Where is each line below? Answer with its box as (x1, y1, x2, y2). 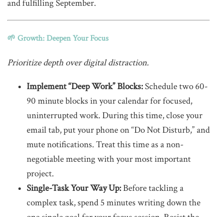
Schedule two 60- (143, 80, 208, 93)
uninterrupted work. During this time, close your (27, 109, 202, 122)
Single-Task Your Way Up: (27, 182, 121, 194)
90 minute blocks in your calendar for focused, (27, 95, 192, 107)
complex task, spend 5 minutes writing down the (27, 197, 201, 209)
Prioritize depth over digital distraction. (7, 57, 149, 69)
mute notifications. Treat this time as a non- (27, 139, 184, 151)
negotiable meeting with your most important (27, 153, 191, 165)
